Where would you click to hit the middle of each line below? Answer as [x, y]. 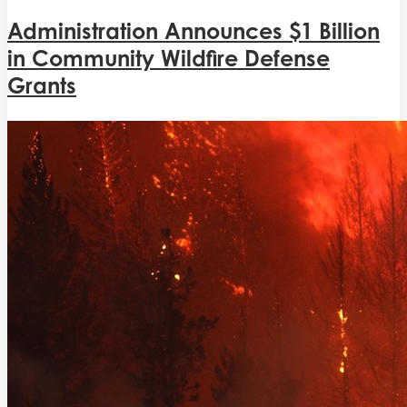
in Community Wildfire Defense [169, 58]
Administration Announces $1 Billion [194, 30]
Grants [42, 85]
